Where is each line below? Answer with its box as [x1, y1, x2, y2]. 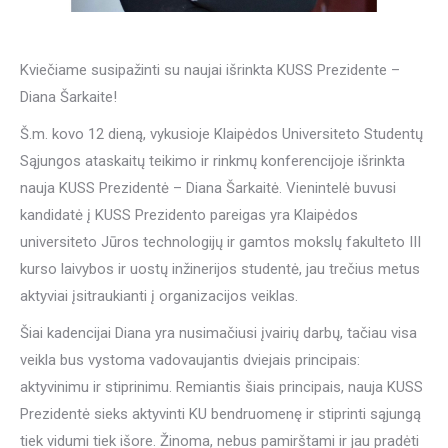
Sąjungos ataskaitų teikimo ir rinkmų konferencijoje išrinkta [20, 152, 405, 170]
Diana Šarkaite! [20, 88, 117, 106]
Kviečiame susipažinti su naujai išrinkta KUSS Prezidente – [20, 61, 400, 79]
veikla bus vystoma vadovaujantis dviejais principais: [20, 351, 360, 369]
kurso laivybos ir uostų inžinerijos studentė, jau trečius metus [20, 260, 420, 278]
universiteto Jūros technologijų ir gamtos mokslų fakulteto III [20, 233, 421, 251]
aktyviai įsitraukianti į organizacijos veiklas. [20, 287, 298, 305]
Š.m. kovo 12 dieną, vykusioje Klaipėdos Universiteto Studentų [20, 125, 423, 143]
